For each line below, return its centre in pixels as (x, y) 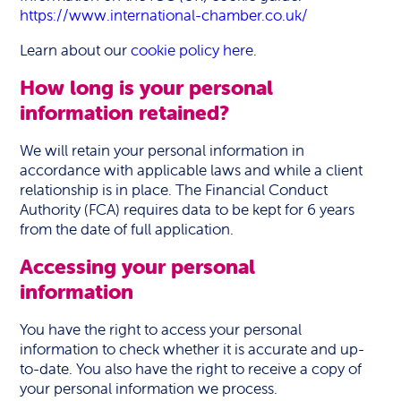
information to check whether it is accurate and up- (192, 349)
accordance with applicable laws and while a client (192, 170)
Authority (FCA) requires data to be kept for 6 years (188, 209)
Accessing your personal (138, 267)
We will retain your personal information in (162, 150)
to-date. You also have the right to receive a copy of (191, 369)
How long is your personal (147, 88)
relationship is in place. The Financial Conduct (174, 190)
